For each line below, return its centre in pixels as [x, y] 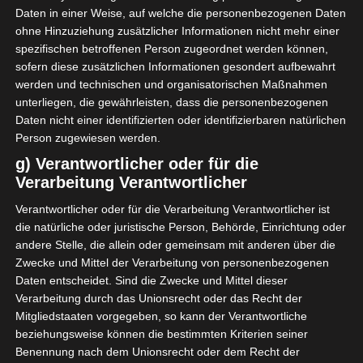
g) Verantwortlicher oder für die [137, 164]
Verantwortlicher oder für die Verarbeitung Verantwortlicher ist [172, 209]
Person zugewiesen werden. [88, 138]
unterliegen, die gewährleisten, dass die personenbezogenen [171, 102]
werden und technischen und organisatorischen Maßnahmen [171, 85]
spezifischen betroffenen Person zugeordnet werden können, [171, 49]
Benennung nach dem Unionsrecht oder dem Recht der [157, 352]
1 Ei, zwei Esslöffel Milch [181, 42]
